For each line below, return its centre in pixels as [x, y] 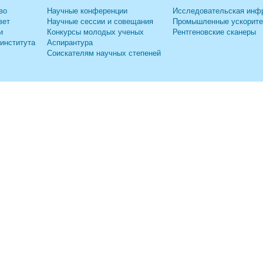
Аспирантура [70, 42]
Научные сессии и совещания [100, 21]
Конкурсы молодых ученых [95, 31]
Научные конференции [87, 10]
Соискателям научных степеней [104, 53]
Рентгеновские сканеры [214, 31]
